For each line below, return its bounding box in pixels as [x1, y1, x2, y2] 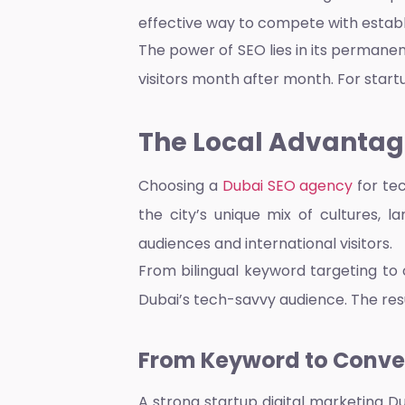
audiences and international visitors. [138, 232, 392, 254]
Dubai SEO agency [221, 174, 353, 196]
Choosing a [138, 174, 218, 196]
